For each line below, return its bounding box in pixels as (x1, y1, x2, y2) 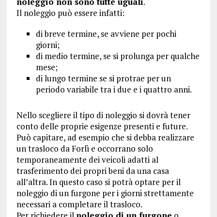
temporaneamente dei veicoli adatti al (16, 154, 158, 166)
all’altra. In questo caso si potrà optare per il (16, 176, 181, 188)
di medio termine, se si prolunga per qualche (35, 50, 200, 62)
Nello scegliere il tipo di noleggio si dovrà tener (16, 109, 190, 121)
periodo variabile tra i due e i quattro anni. (35, 84, 192, 95)
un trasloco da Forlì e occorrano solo (16, 143, 153, 155)
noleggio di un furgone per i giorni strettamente (16, 187, 194, 199)
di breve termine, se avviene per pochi (35, 28, 176, 40)
